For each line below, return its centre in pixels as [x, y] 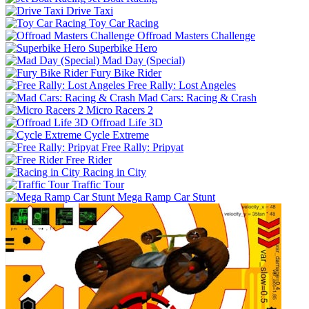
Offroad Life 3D [127, 123]
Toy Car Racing [124, 23]
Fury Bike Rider [126, 73]
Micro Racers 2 [120, 110]
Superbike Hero [123, 48]
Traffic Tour [98, 185]
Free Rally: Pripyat [142, 148]
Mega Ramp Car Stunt [166, 197]
